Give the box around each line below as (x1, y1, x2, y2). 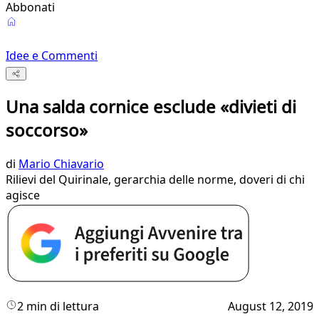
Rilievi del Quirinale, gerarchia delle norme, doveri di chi (6, 172, 305, 188)
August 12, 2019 (228, 298, 313, 315)
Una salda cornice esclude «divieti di (6, 95, 296, 119)
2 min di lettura (17, 298, 99, 315)
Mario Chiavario (19, 156, 104, 172)
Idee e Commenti (6, 48, 98, 63)
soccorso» (6, 118, 88, 142)
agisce (6, 187, 40, 204)
